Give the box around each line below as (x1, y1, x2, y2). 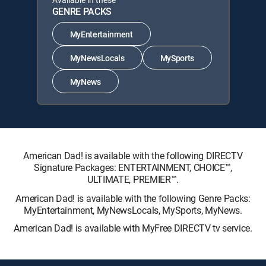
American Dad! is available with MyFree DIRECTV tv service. (14, 221, 252, 235)
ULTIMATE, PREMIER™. (87, 173, 179, 186)
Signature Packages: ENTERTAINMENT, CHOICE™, (33, 161, 233, 174)
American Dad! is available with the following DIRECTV (23, 149, 243, 162)
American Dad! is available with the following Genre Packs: (15, 192, 251, 205)
